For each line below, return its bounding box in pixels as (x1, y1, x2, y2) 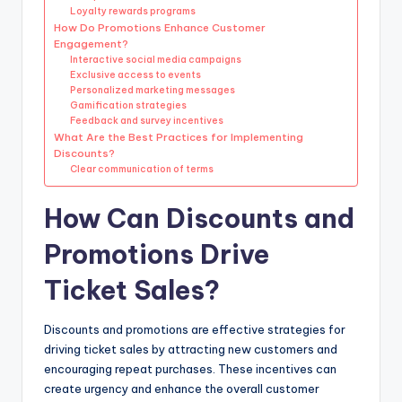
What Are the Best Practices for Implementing (54, 129, 303, 144)
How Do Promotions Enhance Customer (54, 20, 266, 34)
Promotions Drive (44, 237, 269, 271)
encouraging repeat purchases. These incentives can (44, 361, 336, 376)
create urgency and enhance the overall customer (44, 380, 319, 396)
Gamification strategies (70, 99, 188, 111)
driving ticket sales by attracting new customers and (44, 341, 337, 356)
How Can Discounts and (44, 201, 354, 235)
